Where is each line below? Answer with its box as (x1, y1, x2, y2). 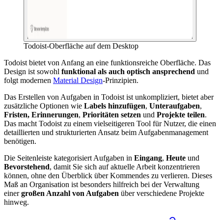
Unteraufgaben (149, 101, 200, 110)
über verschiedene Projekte (119, 189, 204, 197)
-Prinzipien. (103, 76, 138, 84)
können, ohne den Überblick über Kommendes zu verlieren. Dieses (4, 171, 212, 180)
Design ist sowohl (4, 67, 61, 76)
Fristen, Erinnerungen (4, 110, 79, 119)
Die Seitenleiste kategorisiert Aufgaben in (4, 153, 134, 162)
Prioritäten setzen (82, 110, 141, 119)
